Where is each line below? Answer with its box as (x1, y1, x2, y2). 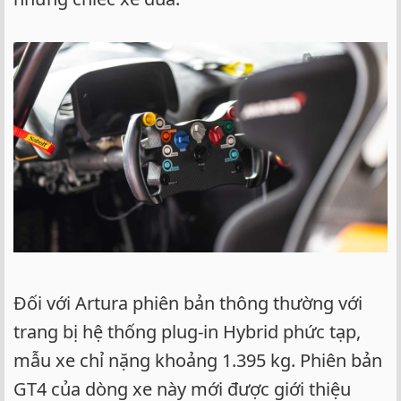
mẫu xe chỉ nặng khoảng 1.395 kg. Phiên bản (13, 348, 382, 373)
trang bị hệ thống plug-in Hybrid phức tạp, (13, 320, 361, 345)
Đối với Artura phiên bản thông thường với (13, 291, 363, 316)
